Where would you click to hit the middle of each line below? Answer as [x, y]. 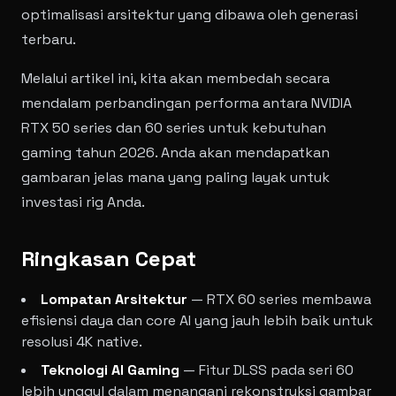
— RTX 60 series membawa [279, 299]
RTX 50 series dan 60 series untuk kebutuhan [174, 128]
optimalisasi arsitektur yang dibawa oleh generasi [190, 15]
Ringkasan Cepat [109, 259]
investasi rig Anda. [83, 202]
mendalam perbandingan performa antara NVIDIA [187, 103]
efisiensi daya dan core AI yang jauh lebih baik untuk [197, 320]
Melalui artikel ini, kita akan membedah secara [175, 78]
